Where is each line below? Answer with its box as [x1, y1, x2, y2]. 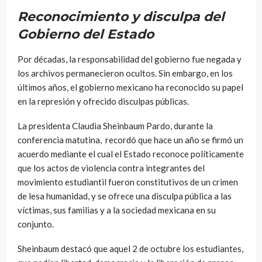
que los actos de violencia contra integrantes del [18, 162, 205, 173]
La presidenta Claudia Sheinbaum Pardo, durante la [18, 120, 213, 131]
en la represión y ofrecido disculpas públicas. [18, 95, 189, 106]
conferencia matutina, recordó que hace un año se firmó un [18, 134, 243, 145]
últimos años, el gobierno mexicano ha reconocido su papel [18, 81, 243, 92]
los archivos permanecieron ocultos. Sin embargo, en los [18, 67, 233, 78]
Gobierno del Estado [18, 26, 154, 42]
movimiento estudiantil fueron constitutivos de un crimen [18, 176, 238, 187]
